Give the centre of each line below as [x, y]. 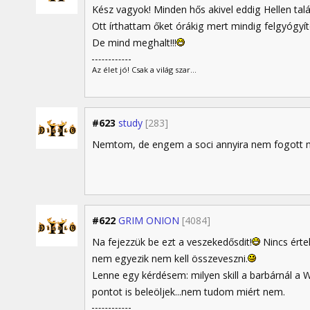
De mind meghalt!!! [134, 43]
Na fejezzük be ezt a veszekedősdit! [172, 242]
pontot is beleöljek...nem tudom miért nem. [189, 292]
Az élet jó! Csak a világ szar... [144, 70]
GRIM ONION [149, 220]
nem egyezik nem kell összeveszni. [170, 259]
